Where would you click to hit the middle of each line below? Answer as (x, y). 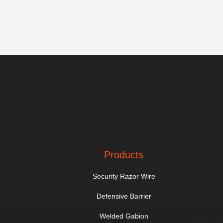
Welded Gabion (124, 216)
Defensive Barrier (124, 196)
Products (124, 155)
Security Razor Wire (124, 176)
